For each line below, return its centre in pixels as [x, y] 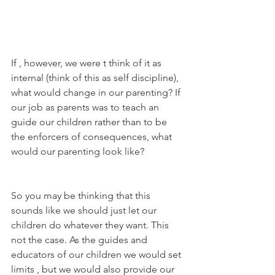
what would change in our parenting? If [97, 93]
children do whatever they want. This [91, 225]
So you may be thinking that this [82, 196]
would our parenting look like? [78, 152]
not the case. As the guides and [80, 240]
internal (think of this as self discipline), [96, 78]
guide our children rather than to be [90, 122]
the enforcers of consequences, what [93, 137]
